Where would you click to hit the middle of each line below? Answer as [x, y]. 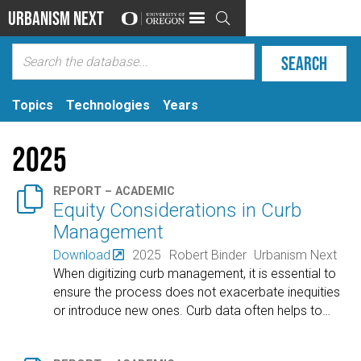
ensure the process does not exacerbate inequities [197, 292]
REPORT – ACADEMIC [114, 192]
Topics [33, 105]
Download [82, 255]
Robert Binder [207, 255]
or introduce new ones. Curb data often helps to [188, 310]
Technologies [108, 105]
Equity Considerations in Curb [178, 211]
